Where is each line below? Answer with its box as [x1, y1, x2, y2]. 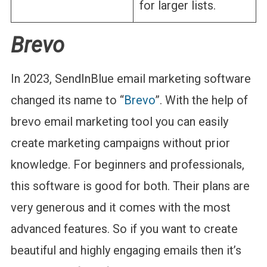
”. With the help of [154, 92, 248, 107]
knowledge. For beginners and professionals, [10, 157, 244, 172]
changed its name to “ [10, 92, 124, 107]
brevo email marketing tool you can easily [10, 114, 228, 129]
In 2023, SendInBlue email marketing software [10, 71, 251, 86]
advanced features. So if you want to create [10, 221, 238, 236]
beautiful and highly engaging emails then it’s [10, 243, 241, 257]
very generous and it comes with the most [10, 200, 231, 215]
